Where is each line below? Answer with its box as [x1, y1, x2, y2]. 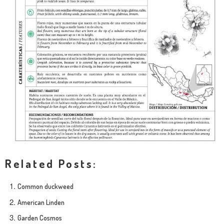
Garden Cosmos [17, 213, 62, 222]
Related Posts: [5, 156, 97, 171]
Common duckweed [17, 182, 73, 191]
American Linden [17, 197, 64, 206]
